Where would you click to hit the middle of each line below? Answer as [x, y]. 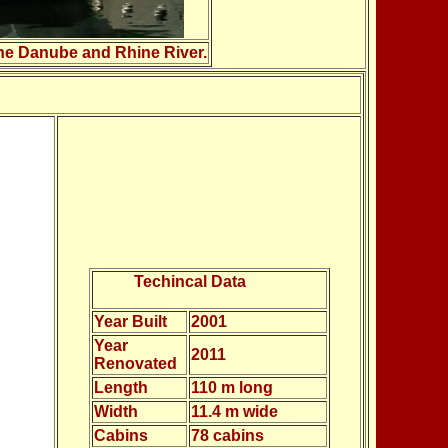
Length [120, 387]
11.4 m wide [234, 411]
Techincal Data [189, 281]
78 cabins [227, 435]
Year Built [130, 321]
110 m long [231, 387]
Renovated [135, 363]
